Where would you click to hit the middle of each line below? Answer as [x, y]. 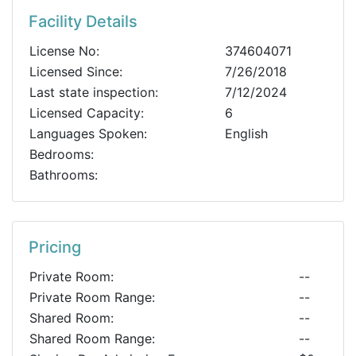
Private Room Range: [92, 297]
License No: [64, 51]
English [246, 133]
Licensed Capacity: [87, 113]
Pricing [55, 247]
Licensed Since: [76, 72]
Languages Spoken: [88, 133]
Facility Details [83, 21]
